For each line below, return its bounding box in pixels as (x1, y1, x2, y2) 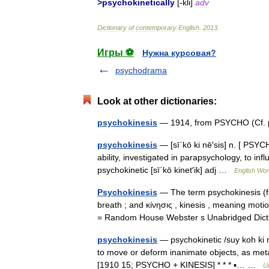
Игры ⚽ (97, 47, 134, 58)
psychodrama (115, 65, 167, 75)
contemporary (136, 24, 177, 31)
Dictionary (97, 24, 127, 31)
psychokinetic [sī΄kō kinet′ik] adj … (97, 165, 234, 175)
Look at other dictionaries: (97, 96, 217, 106)
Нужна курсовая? (142, 48, 216, 58)
